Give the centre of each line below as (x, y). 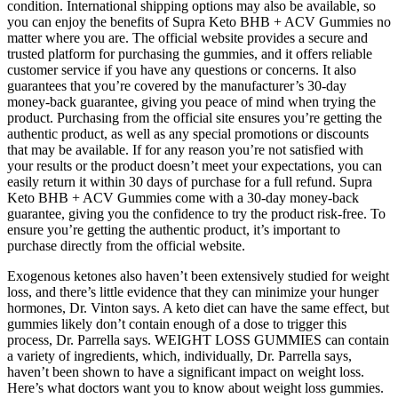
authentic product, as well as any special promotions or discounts (188, 133)
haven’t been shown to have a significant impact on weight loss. (186, 371)
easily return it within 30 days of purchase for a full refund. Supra (190, 181)
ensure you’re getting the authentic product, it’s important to (174, 229)
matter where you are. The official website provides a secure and (187, 37)
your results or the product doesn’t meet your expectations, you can (195, 165)
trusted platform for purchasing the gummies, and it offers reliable (190, 53)
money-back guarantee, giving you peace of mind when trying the (191, 101)
